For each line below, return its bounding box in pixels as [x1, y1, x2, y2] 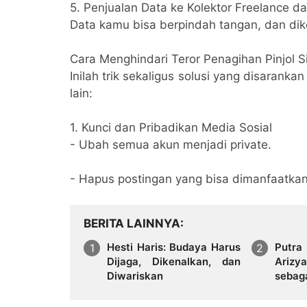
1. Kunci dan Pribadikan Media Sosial [70, 120, 272, 134]
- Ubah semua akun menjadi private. [70, 137, 271, 151]
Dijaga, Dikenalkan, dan [107, 254, 241, 268]
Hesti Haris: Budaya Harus [107, 240, 241, 254]
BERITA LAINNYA [84, 216, 180, 230]
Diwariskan [107, 269, 163, 282]
